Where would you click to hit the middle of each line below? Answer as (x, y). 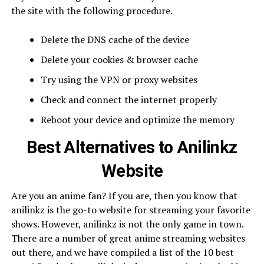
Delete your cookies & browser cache (119, 59)
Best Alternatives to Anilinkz (132, 147)
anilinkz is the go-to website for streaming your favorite (131, 209)
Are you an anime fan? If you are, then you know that (124, 195)
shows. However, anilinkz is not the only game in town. (127, 224)
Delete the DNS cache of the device (115, 39)
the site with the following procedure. (92, 10)
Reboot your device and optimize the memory (137, 119)
